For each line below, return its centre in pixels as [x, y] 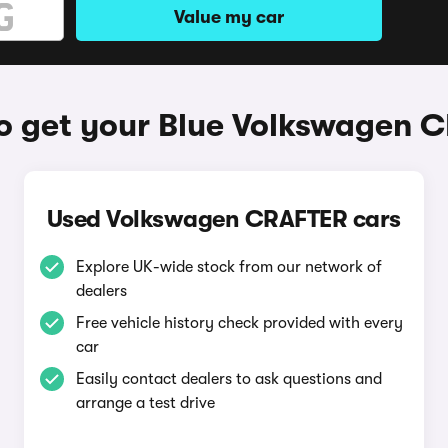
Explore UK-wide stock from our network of [228, 267]
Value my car [229, 17]
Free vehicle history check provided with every [239, 323]
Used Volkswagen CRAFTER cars [223, 219]
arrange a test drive [145, 403]
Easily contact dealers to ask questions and [228, 379]
